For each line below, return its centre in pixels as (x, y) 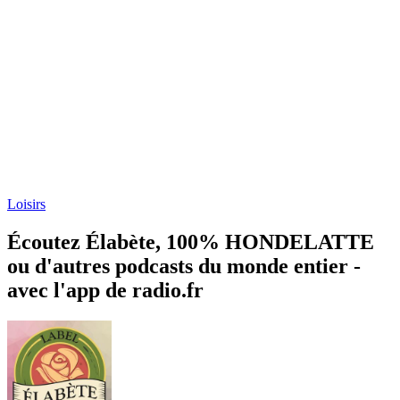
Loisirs (26, 204)
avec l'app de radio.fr (105, 290)
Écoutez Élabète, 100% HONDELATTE (191, 242)
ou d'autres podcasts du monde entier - (184, 266)
